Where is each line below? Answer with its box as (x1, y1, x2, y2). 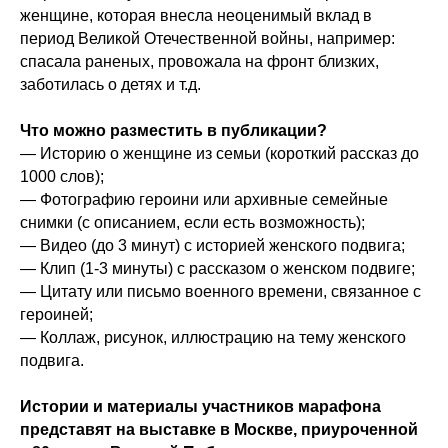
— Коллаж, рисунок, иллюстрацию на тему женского (20, 329, 406, 346)
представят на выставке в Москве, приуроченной (20, 421, 418, 438)
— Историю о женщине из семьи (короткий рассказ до (20, 145, 419, 162)
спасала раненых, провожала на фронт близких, (20, 53, 379, 70)
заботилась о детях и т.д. (20, 76, 201, 93)
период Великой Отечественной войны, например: (20, 30, 395, 47)
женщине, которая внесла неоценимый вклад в (20, 7, 372, 24)
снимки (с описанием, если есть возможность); (20, 214, 365, 231)
